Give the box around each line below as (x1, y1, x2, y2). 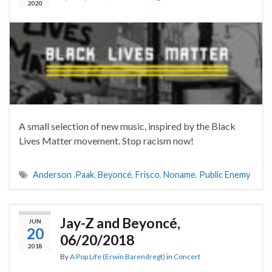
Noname (163, 169, 195, 180)
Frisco (135, 169, 160, 180)
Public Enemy (199, 169, 250, 180)
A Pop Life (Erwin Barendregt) (70, 252, 165, 262)
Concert (174, 252, 200, 262)
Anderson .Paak (33, 169, 94, 180)
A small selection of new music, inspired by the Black (19, 120, 236, 132)
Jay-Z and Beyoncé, (60, 214, 180, 232)
